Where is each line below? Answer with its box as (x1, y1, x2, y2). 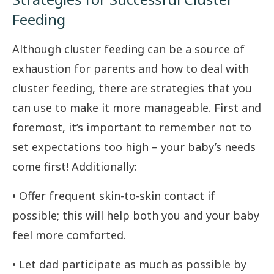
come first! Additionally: (12, 159, 137, 174)
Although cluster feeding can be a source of (12, 42, 245, 57)
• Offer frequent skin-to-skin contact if (12, 188, 215, 204)
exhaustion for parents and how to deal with (12, 61, 249, 76)
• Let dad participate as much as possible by (12, 257, 246, 272)
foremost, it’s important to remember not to (12, 120, 251, 135)
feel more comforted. (12, 228, 126, 243)
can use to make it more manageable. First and (12, 100, 261, 116)
